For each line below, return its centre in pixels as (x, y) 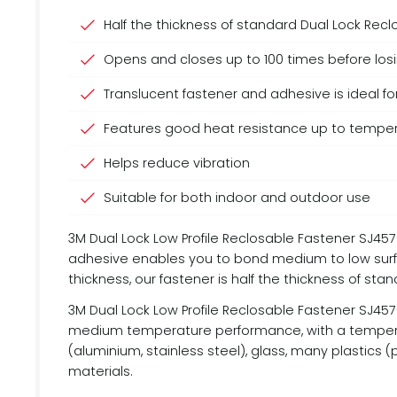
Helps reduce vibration (177, 163)
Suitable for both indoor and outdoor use (237, 198)
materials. (101, 372)
